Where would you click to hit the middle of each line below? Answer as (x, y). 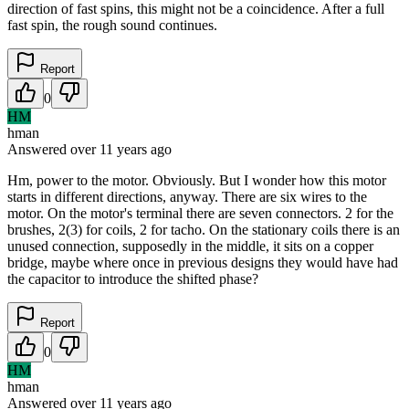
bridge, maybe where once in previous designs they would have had (203, 262)
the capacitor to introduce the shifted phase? (133, 278)
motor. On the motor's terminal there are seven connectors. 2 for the (200, 213)
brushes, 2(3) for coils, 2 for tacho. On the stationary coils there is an (204, 229)
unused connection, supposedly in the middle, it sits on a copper (190, 246)
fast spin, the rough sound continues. (112, 25)
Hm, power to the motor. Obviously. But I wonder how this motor (197, 180)
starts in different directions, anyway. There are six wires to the (187, 196)
